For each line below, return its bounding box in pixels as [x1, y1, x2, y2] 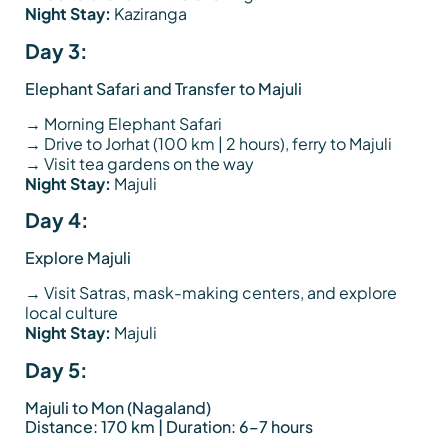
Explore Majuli [25, 247, 131, 269]
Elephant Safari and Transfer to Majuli [25, 77, 302, 99]
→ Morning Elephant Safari [25, 112, 222, 134]
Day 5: [25, 356, 88, 382]
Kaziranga [111, 3, 187, 25]
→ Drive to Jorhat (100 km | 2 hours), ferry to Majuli [25, 132, 392, 154]
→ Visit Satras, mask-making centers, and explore [25, 282, 397, 304]
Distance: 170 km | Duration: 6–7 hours [25, 415, 313, 437]
